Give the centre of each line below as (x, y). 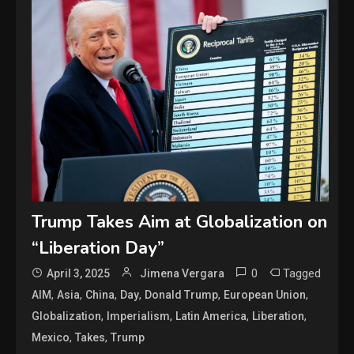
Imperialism (139, 316)
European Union (265, 294)
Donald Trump (182, 294)
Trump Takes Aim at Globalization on (180, 222)
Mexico (51, 337)
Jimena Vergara (183, 273)
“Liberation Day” (98, 248)
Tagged (302, 273)
